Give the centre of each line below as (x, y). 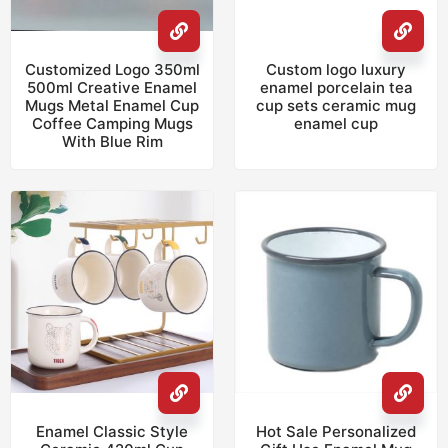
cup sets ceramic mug (336, 106)
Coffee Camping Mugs (112, 124)
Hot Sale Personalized (336, 432)
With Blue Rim (112, 142)
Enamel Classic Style (112, 432)
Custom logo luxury (336, 70)
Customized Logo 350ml (112, 70)
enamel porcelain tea (336, 88)
